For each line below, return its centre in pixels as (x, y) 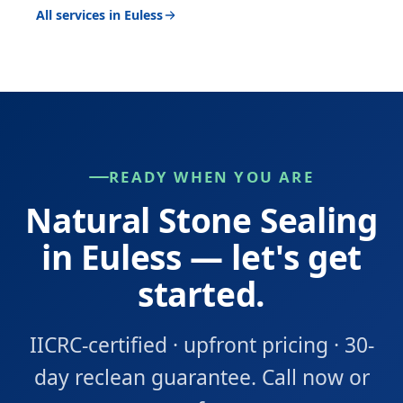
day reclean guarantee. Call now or (201, 377)
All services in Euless (99, 15)
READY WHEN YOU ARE (211, 177)
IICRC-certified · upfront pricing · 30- (201, 345)
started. (201, 294)
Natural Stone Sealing (201, 220)
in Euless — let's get (201, 257)
